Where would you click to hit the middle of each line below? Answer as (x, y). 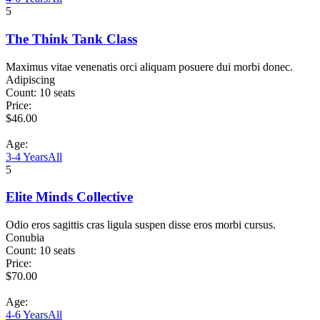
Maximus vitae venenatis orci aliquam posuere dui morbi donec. (149, 66)
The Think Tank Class (71, 39)
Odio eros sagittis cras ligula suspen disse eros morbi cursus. (141, 225)
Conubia (25, 238)
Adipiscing (30, 79)
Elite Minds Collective (69, 197)
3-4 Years (27, 156)
